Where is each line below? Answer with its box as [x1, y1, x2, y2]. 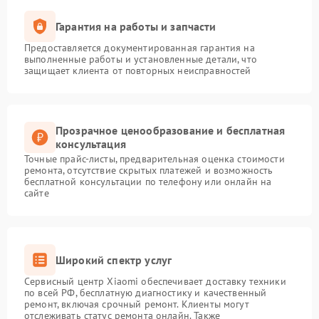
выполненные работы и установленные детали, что [24, 53, 257, 66]
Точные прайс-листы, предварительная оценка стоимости [24, 152, 285, 165]
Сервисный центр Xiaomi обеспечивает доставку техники [24, 275, 286, 288]
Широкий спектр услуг [56, 252, 172, 267]
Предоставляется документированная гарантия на [24, 41, 255, 54]
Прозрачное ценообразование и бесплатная [56, 123, 286, 137]
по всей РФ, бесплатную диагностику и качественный [24, 286, 267, 299]
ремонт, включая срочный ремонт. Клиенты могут [24, 298, 249, 310]
